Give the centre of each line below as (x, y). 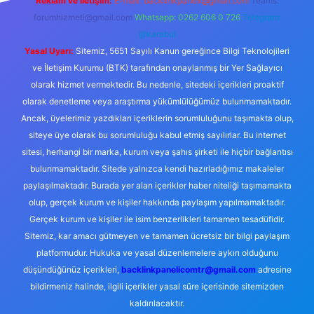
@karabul (157, 34)
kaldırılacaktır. (157, 303)
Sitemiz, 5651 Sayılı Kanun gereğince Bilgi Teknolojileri (182, 51)
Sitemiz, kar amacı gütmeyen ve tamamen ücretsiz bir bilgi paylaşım (157, 236)
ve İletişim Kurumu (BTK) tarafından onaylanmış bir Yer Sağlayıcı (157, 68)
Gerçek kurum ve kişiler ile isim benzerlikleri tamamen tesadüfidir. (157, 219)
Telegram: (261, 17)
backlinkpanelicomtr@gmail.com (188, 269)
